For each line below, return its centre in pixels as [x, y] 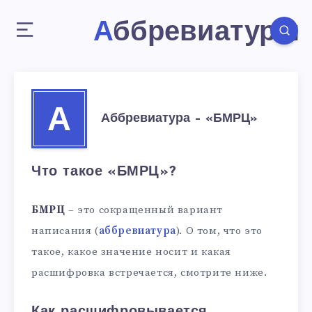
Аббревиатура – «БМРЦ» [179, 119]
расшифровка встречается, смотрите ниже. [149, 272]
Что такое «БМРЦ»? [104, 172]
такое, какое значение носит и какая [132, 251]
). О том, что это [219, 231]
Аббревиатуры [206, 33]
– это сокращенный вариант [144, 210]
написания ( [65, 231]
